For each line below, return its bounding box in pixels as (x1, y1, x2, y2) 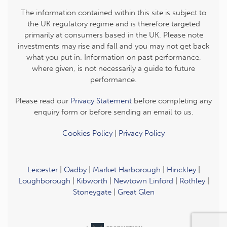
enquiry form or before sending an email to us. (33, 107, 194, 117)
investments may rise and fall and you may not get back (17, 42, 210, 51)
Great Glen (117, 187, 155, 197)
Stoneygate (72, 187, 111, 197)
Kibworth (76, 176, 107, 186)
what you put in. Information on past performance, (26, 53, 201, 62)
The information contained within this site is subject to (21, 8, 206, 18)
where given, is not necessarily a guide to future (32, 64, 195, 73)
